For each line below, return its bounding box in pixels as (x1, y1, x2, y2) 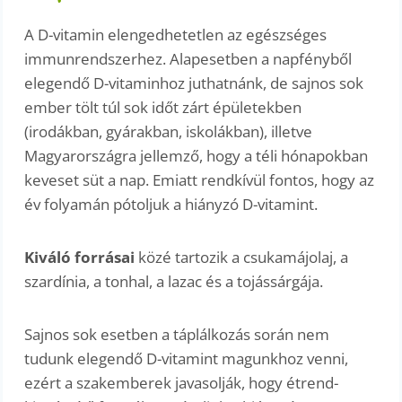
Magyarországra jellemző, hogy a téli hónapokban (24, 144, 369, 166)
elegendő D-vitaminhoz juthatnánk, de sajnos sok (24, 72, 364, 93)
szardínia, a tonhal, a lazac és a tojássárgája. (24, 270, 324, 292)
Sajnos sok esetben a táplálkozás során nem (24, 323, 330, 345)
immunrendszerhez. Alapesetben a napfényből (24, 48, 353, 69)
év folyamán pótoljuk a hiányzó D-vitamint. (24, 193, 319, 214)
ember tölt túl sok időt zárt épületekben (24, 96, 302, 118)
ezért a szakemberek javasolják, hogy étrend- (24, 371, 339, 393)
